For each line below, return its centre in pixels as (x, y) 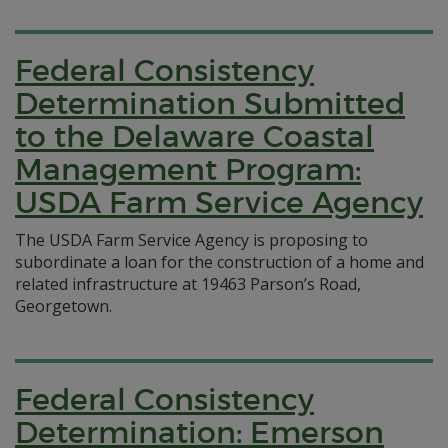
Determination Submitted (210, 103)
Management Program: (188, 169)
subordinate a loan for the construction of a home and (219, 262)
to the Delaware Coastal (194, 136)
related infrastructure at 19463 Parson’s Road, (188, 284)
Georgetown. (63, 306)
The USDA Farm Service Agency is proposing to (191, 240)
